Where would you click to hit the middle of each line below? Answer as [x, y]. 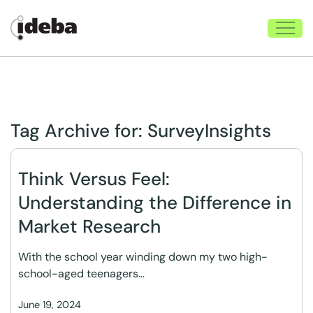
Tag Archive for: [79, 131]
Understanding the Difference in [155, 203]
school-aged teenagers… [81, 274]
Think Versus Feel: [94, 179]
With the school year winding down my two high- [143, 257]
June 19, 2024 [50, 305]
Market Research [89, 226]
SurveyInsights [209, 131]
